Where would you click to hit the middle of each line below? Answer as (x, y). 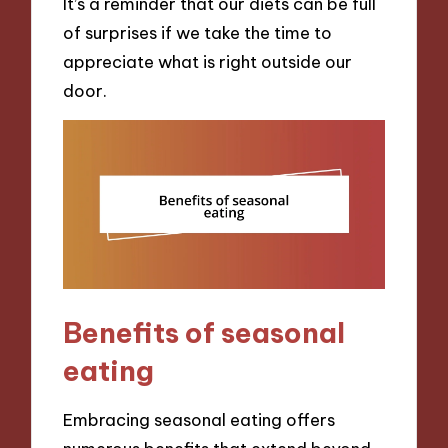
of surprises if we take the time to (198, 32)
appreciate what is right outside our (208, 61)
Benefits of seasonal (204, 332)
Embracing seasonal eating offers (199, 420)
